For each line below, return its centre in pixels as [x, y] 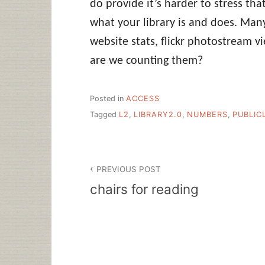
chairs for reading [144, 189]
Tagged [104, 114]
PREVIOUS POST [129, 169]
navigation [126, 182]
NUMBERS [207, 114]
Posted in [108, 99]
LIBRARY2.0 [158, 114]
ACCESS [143, 99]
